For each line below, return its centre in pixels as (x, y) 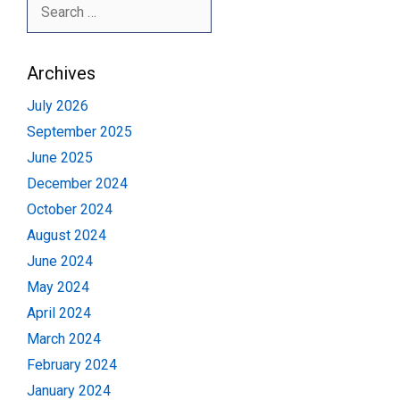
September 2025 (79, 132)
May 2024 (58, 287)
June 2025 (60, 158)
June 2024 (60, 262)
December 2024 (77, 184)
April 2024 (59, 313)
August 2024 (67, 236)
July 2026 (58, 106)
